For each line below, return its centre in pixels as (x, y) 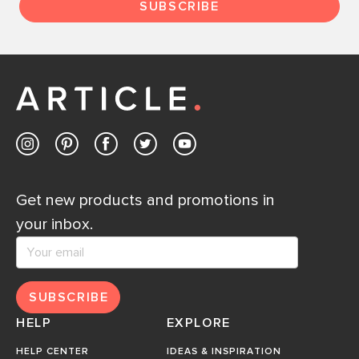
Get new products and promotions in (145, 200)
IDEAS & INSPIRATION (224, 352)
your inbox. (54, 224)
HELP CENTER (52, 352)
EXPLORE (198, 323)
